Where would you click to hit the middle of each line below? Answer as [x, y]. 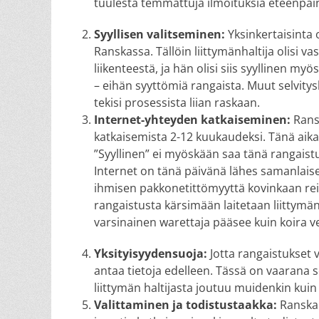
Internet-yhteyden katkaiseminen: [192, 120]
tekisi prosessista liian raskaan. [177, 103]
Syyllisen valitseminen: [161, 34]
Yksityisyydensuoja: [152, 253]
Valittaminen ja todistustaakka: [187, 305]
